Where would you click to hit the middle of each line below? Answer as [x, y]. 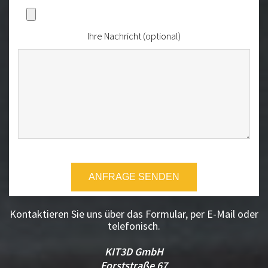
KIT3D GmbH [134, 252]
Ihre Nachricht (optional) [134, 36]
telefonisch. [134, 226]
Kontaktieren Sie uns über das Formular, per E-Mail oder [134, 214]
